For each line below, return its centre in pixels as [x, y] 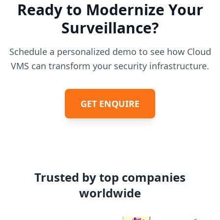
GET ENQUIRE [110, 104]
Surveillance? [110, 28]
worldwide [110, 193]
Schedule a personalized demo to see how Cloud [110, 52]
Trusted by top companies [110, 177]
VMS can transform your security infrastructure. [110, 66]
